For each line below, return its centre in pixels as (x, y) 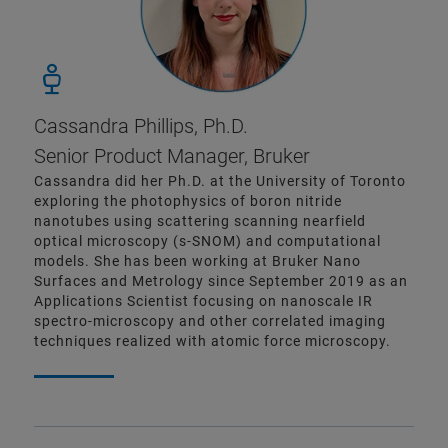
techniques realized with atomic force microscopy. (212, 341)
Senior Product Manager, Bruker (172, 156)
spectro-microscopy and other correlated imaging (210, 321)
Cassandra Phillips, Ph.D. (141, 126)
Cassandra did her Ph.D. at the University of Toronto (220, 181)
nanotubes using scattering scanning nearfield (200, 221)
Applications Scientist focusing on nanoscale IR (203, 301)
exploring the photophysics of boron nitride (188, 201)
